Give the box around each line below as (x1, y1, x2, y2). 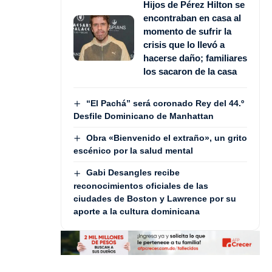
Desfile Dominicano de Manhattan (73, 111, 214, 121)
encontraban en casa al (143, 12, 241, 23)
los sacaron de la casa (143, 66, 237, 76)
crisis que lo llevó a (143, 39, 225, 50)
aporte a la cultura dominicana (73, 206, 200, 216)
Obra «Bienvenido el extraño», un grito (86, 133, 247, 143)
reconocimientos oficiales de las (73, 180, 208, 191)
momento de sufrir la (143, 25, 231, 36)
